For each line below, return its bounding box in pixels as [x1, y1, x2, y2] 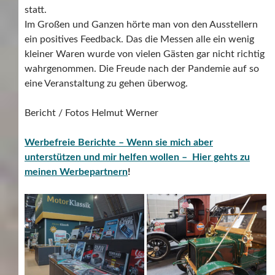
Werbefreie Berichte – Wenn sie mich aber [25, 137, 213, 148]
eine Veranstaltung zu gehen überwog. [25, 79, 188, 89]
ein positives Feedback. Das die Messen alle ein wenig [25, 34, 254, 45]
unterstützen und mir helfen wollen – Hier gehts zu [25, 152, 250, 163]
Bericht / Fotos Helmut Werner [25, 108, 158, 118]
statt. [25, 5, 47, 15]
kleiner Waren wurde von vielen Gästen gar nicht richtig [25, 49, 265, 60]
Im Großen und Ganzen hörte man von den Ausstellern [25, 20, 258, 30]
